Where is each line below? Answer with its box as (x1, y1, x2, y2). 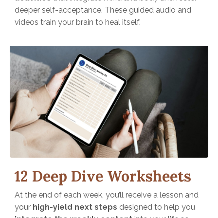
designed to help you (117, 202, 195, 212)
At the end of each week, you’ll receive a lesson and (15, 190, 199, 200)
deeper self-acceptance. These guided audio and (15, 5, 191, 15)
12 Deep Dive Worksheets (15, 166, 191, 185)
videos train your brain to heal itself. (15, 18, 141, 27)
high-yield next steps (33, 202, 117, 212)
